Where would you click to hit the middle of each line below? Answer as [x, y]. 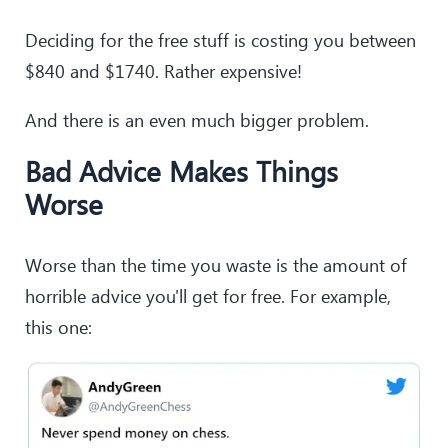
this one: [58, 327]
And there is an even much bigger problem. [197, 120]
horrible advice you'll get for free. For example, [208, 296]
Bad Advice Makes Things [181, 171]
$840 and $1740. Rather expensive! [163, 71]
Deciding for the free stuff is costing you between [220, 40]
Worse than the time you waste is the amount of [216, 265]
